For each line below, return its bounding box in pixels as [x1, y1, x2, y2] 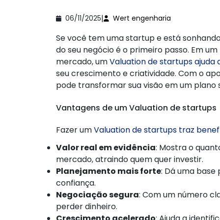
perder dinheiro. [56, 200, 117, 212]
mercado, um [56, 55, 110, 67]
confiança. [56, 177, 96, 189]
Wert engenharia [113, 13, 171, 24]
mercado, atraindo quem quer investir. [56, 153, 203, 165]
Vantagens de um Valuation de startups [56, 102, 217, 113]
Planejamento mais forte [56, 165, 161, 177]
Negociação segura [56, 189, 139, 200]
